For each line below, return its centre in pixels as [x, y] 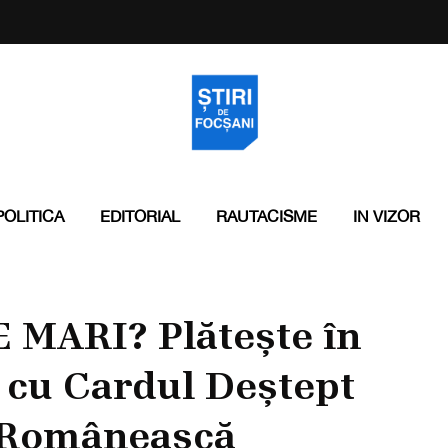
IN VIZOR [386, 216]
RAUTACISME [266, 216]
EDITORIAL [139, 216]
